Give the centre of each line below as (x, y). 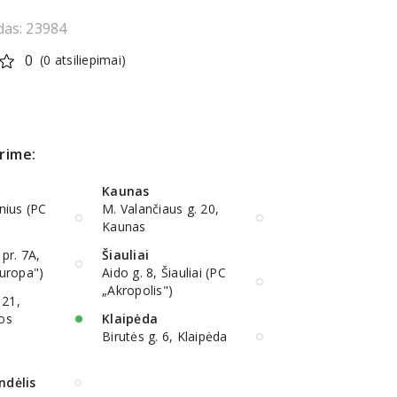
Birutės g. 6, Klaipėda (165, 337)
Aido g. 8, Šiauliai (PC (164, 273)
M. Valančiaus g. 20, (160, 209)
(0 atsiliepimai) (83, 60)
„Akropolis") (137, 291)
